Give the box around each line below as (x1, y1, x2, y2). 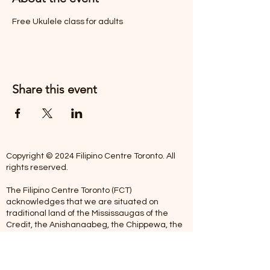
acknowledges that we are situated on (6, 198, 159, 206)
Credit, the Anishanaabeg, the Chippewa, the (6, 221, 183, 229)
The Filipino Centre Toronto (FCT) (6, 186, 131, 195)
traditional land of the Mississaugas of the (6, 209, 168, 218)
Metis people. (6, 255, 58, 263)
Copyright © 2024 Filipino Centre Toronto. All (6, 152, 175, 160)
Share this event (12, 82, 97, 96)
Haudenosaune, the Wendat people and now (6, 232, 182, 240)
